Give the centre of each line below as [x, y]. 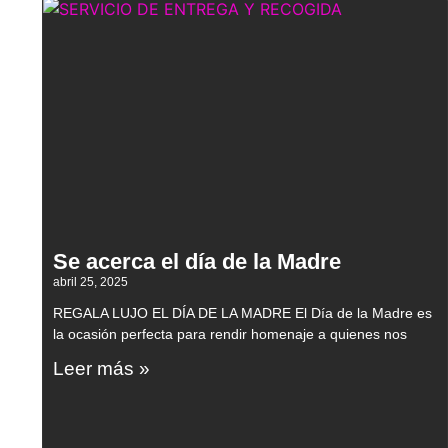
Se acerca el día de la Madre [197, 262]
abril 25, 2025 [90, 282]
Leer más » [101, 369]
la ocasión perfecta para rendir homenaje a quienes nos [230, 334]
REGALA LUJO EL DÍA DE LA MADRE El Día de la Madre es [242, 313]
